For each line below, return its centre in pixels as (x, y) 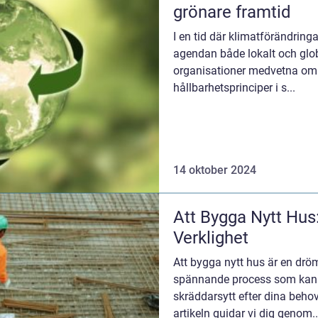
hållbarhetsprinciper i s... (234, 87)
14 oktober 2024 (215, 170)
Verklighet (211, 238)
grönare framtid (232, 12)
